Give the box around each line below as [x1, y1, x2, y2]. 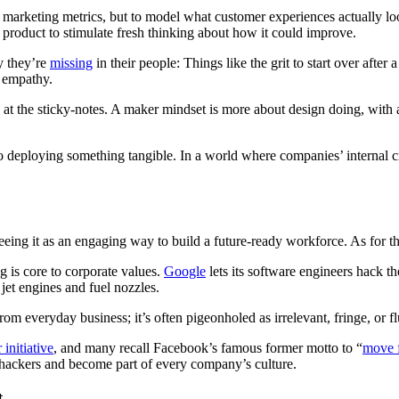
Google [164, 263, 206, 279]
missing [50, 55, 93, 71]
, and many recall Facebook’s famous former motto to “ [53, 339, 362, 355]
